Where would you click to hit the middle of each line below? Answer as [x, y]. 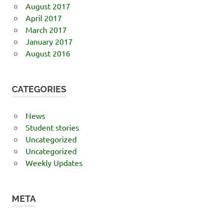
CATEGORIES [39, 89]
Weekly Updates [54, 162]
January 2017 [49, 41]
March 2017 [46, 29]
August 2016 [48, 53]
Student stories [52, 127]
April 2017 [43, 17]
